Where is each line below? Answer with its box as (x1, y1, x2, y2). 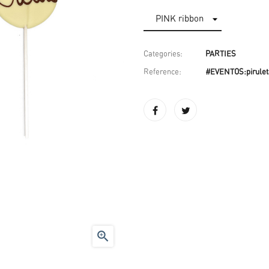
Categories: (144, 50, 183, 58)
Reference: (144, 68, 181, 76)
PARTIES (205, 50, 236, 58)
